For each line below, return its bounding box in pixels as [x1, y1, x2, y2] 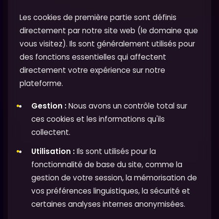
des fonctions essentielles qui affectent [20, 51, 166, 62]
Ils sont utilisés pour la [75, 146, 156, 156]
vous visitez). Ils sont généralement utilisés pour [20, 38, 195, 49]
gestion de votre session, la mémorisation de [31, 172, 197, 183]
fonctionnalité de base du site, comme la [31, 159, 182, 170]
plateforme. [20, 78, 63, 88]
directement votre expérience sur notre [20, 65, 165, 75]
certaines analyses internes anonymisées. [31, 198, 185, 209]
